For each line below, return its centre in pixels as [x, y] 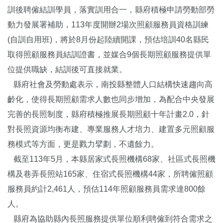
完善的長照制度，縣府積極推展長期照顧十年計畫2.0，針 [109, 114]
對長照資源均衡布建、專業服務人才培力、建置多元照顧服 [111, 129]
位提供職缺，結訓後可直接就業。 [67, 70]
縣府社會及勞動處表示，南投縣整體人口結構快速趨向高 [110, 85]
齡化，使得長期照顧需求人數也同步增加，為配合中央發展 [111, 100]
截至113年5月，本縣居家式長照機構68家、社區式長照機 [111, 159]
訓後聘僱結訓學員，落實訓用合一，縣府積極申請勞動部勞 [111, 10]
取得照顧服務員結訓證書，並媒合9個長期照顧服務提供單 [109, 55]
